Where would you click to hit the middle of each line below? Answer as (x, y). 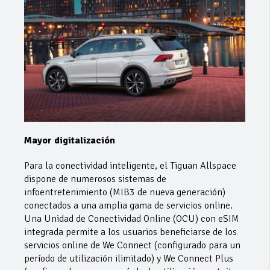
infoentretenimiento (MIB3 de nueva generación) (125, 192)
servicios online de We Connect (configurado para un (132, 245)
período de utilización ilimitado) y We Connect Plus (129, 258)
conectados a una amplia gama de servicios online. (128, 205)
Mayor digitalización (70, 140)
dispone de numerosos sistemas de (95, 179)
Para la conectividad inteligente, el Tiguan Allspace (130, 165)
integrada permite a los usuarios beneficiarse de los (130, 232)
